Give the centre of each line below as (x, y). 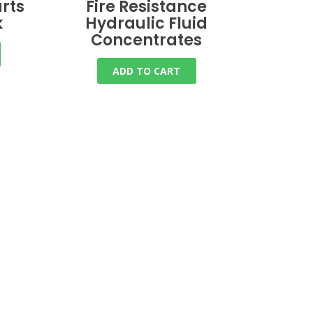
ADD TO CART (147, 71)
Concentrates (147, 40)
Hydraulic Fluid (147, 23)
